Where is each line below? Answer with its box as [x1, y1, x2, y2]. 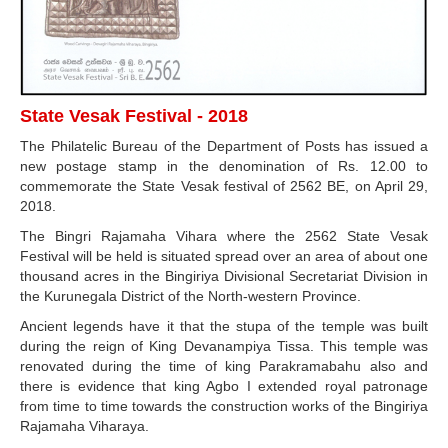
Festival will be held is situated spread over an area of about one [20, 248, 428, 265]
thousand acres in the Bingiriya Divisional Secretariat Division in [20, 268, 428, 285]
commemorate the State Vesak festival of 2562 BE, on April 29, [20, 178, 428, 195]
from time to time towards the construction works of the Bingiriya [20, 398, 428, 415]
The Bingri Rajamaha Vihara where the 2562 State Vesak [20, 228, 428, 245]
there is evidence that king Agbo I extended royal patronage [20, 378, 428, 395]
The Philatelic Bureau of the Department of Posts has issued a [20, 138, 428, 155]
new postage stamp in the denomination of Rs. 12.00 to [20, 158, 428, 175]
